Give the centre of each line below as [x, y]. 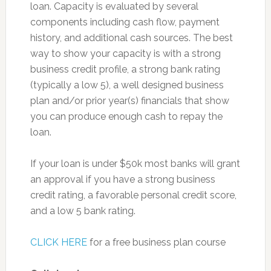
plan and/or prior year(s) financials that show [129, 101]
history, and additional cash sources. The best [131, 38]
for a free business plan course [156, 242]
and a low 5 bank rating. [83, 211]
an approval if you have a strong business [122, 179]
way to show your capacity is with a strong [125, 54]
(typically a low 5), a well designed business [127, 85]
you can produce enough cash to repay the [126, 116]
